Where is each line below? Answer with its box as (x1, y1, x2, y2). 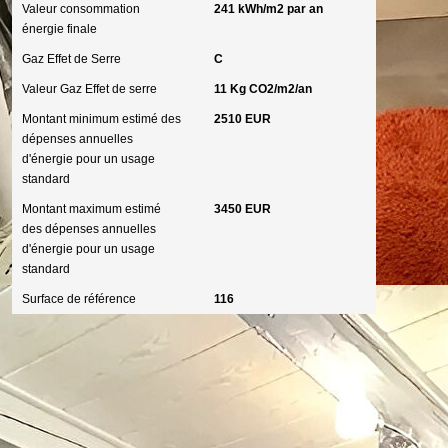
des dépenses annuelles (22, 222, 157, 236)
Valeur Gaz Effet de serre (22, 82, 158, 96)
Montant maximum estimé (22, 202, 162, 216)
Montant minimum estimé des (22, 112, 182, 126)
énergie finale (22, 22, 98, 36)
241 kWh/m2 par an (213, 2, 323, 16)
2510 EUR (213, 112, 271, 126)
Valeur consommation (22, 2, 141, 16)
